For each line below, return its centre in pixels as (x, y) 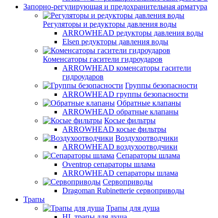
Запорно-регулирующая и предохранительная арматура (115, 7)
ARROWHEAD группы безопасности (125, 94)
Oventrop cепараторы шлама (109, 164)
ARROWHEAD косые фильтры (114, 129)
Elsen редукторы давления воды (115, 42)
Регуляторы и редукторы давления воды (110, 24)
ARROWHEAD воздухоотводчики (120, 147)
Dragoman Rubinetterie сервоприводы (123, 191)
